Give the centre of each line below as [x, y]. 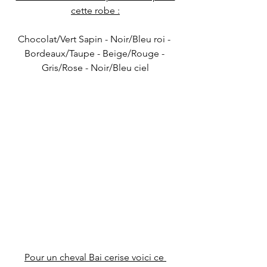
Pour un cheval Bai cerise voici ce [95, 257]
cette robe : [95, 11]
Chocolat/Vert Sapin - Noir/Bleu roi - [95, 39]
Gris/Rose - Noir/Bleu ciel [95, 68]
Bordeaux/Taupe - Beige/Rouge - [95, 54]
